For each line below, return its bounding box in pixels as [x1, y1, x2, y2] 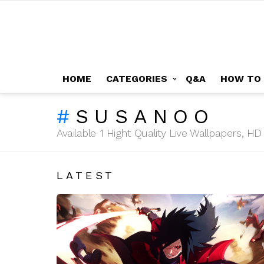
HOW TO [220, 72, 261, 84]
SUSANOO [75, 104, 215, 128]
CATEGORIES [106, 72, 167, 84]
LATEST [57, 169, 115, 181]
